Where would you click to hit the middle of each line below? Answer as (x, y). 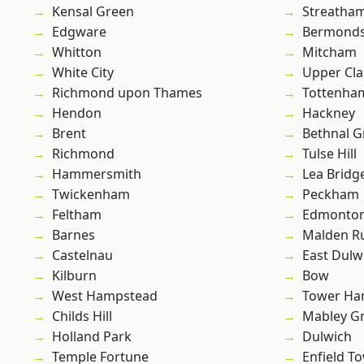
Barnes (74, 235)
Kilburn (74, 276)
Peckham (331, 195)
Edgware (79, 32)
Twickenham (91, 195)
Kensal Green (93, 12)
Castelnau (82, 256)
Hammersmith (97, 174)
